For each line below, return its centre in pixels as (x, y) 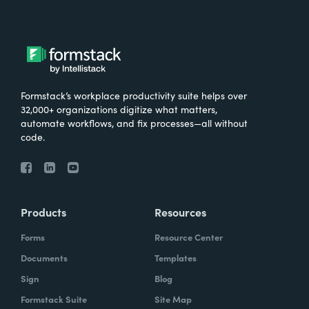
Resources (180, 212)
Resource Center (189, 237)
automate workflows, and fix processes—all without (134, 123)
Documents (44, 258)
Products (43, 212)
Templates (176, 258)
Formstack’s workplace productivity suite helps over (134, 96)
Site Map (173, 299)
